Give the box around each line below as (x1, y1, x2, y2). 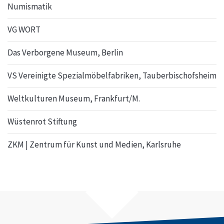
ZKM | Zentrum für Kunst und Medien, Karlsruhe (7, 139, 181, 150)
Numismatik (7, 1, 52, 12)
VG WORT (7, 24, 40, 35)
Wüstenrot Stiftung (7, 116, 77, 127)
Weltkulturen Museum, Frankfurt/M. (7, 93, 140, 104)
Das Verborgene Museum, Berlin (7, 47, 123, 58)
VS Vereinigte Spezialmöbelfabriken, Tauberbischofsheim (7, 70, 216, 81)
